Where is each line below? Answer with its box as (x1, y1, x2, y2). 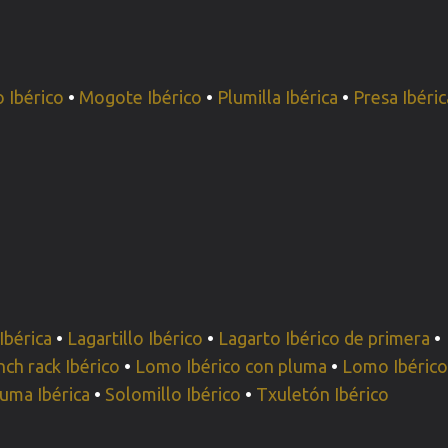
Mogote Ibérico (79, 87, 203, 107)
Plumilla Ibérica (217, 87, 339, 107)
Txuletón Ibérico (256, 384, 390, 404)
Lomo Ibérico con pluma (135, 356, 328, 376)
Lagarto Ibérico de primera (218, 328, 431, 348)
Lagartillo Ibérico (67, 328, 204, 348)
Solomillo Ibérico (105, 384, 242, 404)
